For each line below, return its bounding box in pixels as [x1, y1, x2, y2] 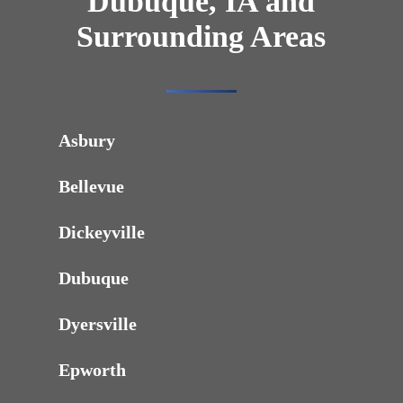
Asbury [58, 130, 116, 151]
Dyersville [58, 314, 138, 335]
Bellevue [58, 176, 125, 197]
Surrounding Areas [76, 20, 327, 54]
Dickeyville [58, 222, 146, 243]
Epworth [58, 360, 127, 381]
